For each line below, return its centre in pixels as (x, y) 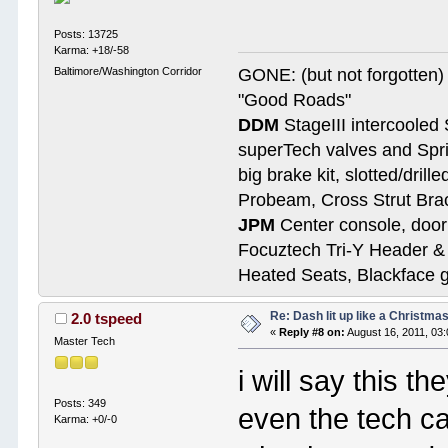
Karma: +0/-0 (86, 418)
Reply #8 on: (312, 332)
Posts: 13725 (86, 33)
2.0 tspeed (106, 319)
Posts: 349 (80, 402)
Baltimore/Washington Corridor (128, 70)
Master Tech (85, 341)
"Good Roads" (295, 100)
